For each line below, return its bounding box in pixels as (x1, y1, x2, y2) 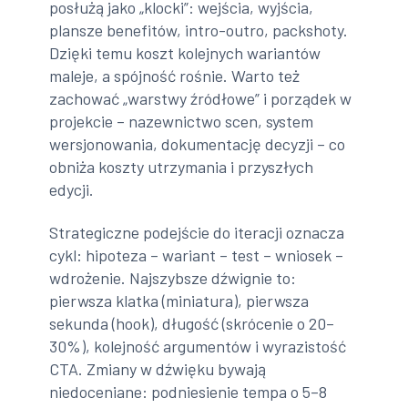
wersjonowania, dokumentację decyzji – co (49, 133, 346, 154)
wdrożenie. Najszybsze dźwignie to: (49, 268, 297, 289)
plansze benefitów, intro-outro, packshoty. (49, 19, 349, 40)
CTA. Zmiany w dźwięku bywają (49, 359, 267, 380)
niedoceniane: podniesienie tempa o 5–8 (49, 382, 328, 403)
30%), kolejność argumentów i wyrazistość (49, 336, 347, 357)
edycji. (49, 178, 95, 199)
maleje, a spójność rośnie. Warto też (49, 65, 301, 86)
